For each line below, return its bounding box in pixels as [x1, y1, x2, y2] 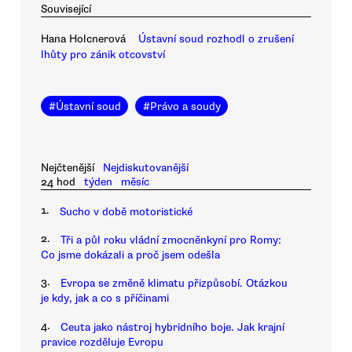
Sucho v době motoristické [60, 204, 192, 218]
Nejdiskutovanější [103, 161, 189, 175]
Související [41, 2, 91, 16]
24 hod [41, 175, 75, 189]
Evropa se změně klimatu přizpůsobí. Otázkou [60, 277, 288, 291]
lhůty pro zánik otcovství [41, 47, 165, 61]
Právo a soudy [149, 99, 221, 113]
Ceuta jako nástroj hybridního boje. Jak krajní [60, 320, 284, 334]
